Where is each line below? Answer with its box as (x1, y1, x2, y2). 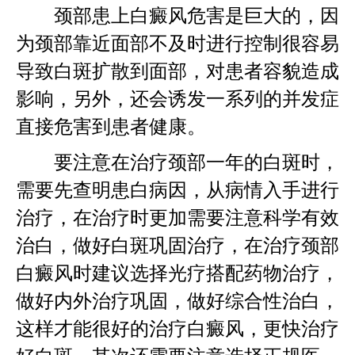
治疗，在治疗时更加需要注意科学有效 (16, 207, 339, 228)
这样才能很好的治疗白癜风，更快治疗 (16, 318, 339, 339)
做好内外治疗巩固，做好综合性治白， (16, 290, 339, 311)
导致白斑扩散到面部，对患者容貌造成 (16, 60, 339, 82)
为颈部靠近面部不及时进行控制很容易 (16, 32, 339, 54)
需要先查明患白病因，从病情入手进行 (16, 179, 339, 200)
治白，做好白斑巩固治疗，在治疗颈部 (16, 235, 339, 256)
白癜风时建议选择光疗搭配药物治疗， (16, 262, 339, 284)
